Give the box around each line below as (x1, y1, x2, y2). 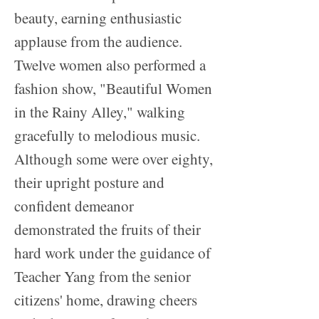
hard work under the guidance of (14, 243, 211, 263)
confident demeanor (14, 196, 134, 216)
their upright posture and (14, 172, 164, 193)
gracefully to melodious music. (14, 125, 200, 146)
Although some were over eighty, (14, 149, 213, 169)
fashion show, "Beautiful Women (14, 78, 212, 99)
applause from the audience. (14, 31, 182, 52)
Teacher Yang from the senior (14, 266, 191, 287)
